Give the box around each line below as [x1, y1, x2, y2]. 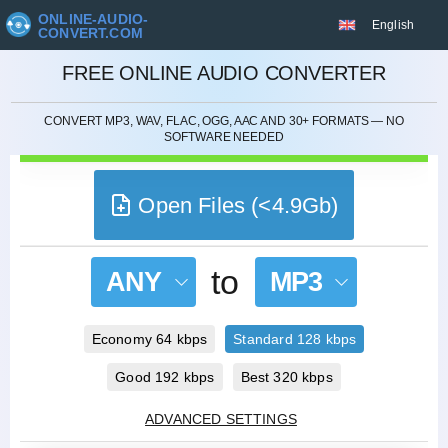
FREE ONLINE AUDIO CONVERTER [62, 62, 386, 84]
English [371, 18, 415, 32]
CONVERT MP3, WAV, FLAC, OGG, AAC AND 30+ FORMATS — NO [44, 114, 404, 128]
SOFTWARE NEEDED [164, 130, 284, 144]
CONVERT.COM [38, 25, 143, 41]
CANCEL [197, 53, 249, 68]
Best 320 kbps [240, 368, 333, 385]
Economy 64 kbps [91, 330, 208, 347]
